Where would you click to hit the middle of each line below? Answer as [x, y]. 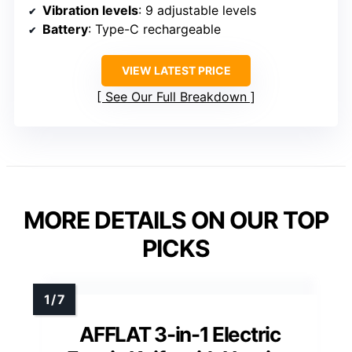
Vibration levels [90, 11]
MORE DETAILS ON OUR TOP [176, 220]
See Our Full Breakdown [176, 97]
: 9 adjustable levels [197, 11]
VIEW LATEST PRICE [176, 71]
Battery [65, 29]
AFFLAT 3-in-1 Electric [180, 335]
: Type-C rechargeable [154, 29]
